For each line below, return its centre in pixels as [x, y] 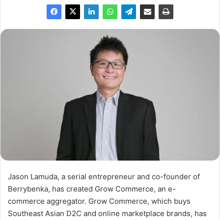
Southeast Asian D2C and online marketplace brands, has [107, 214]
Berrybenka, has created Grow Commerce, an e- [92, 189]
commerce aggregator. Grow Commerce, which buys [99, 201]
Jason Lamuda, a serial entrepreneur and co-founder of [104, 177]
